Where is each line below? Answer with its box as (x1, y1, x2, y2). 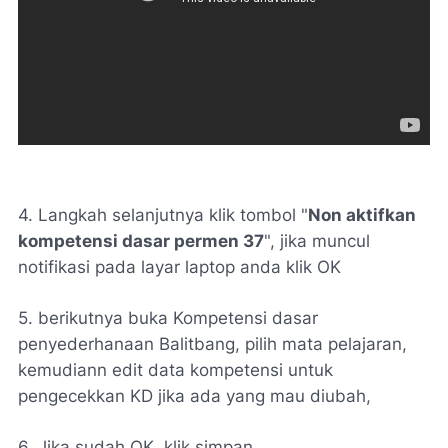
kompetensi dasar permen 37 (18, 230, 264, 251)
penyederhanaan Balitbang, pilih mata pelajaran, (18, 333, 407, 354)
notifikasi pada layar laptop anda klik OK (18, 256, 341, 277)
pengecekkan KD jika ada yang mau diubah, (18, 385, 371, 406)
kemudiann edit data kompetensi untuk (18, 359, 333, 380)
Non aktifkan (308, 204, 416, 225)
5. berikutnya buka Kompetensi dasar (18, 307, 318, 328)
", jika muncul (264, 230, 370, 251)
